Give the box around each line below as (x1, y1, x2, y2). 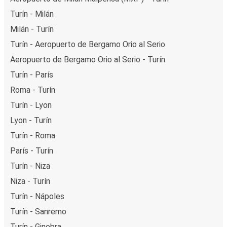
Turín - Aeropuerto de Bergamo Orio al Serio (10, 39, 165, 49)
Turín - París (10, 69, 53, 80)
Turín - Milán (10, 9, 54, 19)
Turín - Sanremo (10, 206, 66, 216)
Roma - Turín (10, 85, 55, 95)
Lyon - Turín (10, 115, 52, 125)
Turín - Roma (10, 130, 55, 140)
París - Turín (10, 145, 53, 156)
